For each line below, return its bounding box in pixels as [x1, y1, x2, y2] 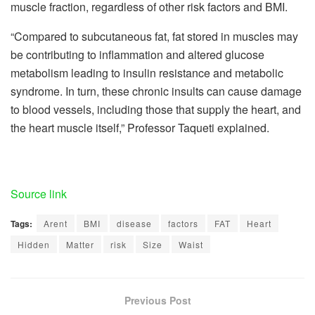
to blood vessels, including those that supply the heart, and [11, 101, 301, 117]
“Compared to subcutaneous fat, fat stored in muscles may [11, 27, 298, 44]
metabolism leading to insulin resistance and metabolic [11, 64, 283, 81]
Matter [66, 238, 94, 250]
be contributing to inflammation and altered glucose [11, 46, 264, 63]
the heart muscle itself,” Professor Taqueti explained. [11, 119, 269, 136]
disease [117, 217, 152, 229]
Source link [11, 185, 67, 202]
